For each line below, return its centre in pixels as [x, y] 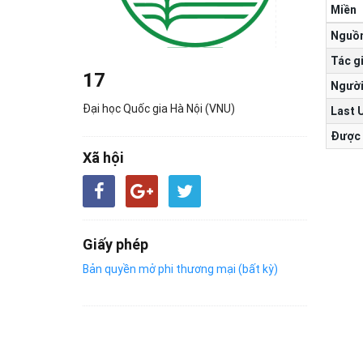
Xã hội [103, 158]
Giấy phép [115, 244]
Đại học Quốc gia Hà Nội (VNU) [159, 109]
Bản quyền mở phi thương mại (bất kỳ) [180, 269]
